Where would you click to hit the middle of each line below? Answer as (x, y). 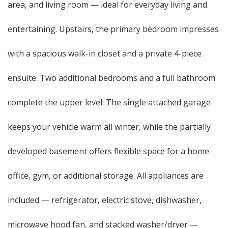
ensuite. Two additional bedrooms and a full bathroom (111, 78)
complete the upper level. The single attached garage (109, 102)
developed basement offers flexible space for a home (108, 151)
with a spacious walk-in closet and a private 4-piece (105, 53)
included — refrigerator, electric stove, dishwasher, (105, 200)
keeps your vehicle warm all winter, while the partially (109, 127)
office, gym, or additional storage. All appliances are (106, 176)
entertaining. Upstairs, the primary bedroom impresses (113, 29)
